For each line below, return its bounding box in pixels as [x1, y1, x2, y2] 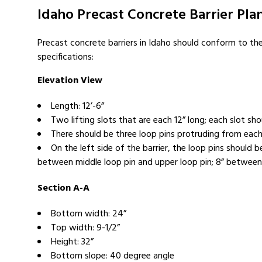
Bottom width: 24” [51, 206, 126, 222]
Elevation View [37, 73, 102, 88]
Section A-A [37, 181, 89, 196]
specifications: [37, 50, 94, 65]
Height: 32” [51, 235, 94, 250]
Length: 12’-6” [51, 99, 104, 114]
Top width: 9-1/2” [51, 220, 120, 236]
